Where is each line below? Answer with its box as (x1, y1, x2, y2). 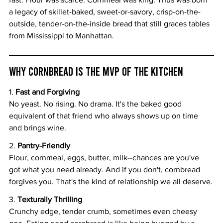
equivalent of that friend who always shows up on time (9, 111, 200, 120)
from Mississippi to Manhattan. (9, 31, 114, 40)
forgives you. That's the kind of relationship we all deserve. (9, 177, 213, 186)
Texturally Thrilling (17, 195, 82, 204)
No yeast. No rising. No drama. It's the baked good (9, 99, 184, 108)
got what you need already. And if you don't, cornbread (9, 165, 202, 174)
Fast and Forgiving (13, 87, 80, 96)
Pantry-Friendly (17, 141, 70, 150)
